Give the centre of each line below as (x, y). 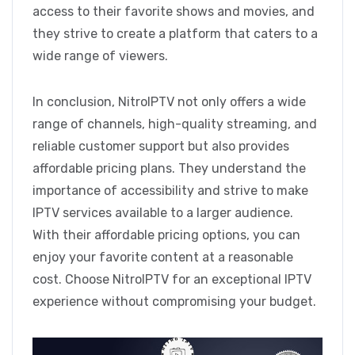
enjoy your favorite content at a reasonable (163, 258)
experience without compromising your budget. (174, 302)
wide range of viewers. (100, 56)
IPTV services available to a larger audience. (163, 213)
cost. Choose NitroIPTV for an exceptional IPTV (172, 280)
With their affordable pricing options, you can (166, 235)
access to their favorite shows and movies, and (174, 12)
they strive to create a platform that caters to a (175, 34)
